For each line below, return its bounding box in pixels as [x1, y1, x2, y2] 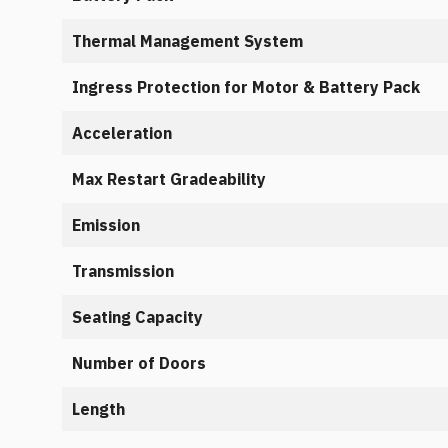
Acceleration [72, 123, 172, 143]
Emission [72, 215, 140, 235]
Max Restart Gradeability [72, 169, 266, 189]
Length [72, 399, 125, 419]
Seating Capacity [72, 307, 203, 327]
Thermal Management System [72, 31, 303, 51]
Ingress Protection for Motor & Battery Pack [72, 77, 420, 97]
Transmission [72, 261, 174, 281]
